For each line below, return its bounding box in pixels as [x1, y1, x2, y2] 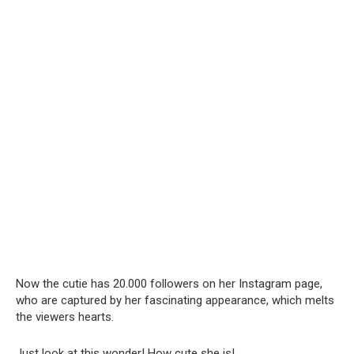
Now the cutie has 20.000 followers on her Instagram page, [16, 276, 322, 291]
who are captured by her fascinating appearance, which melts [16, 292, 334, 307]
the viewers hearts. [16, 309, 114, 324]
